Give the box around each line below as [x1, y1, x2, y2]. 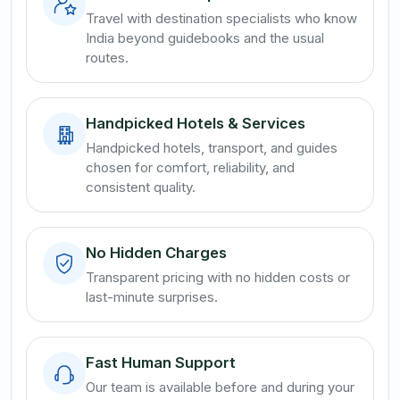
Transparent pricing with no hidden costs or [86, 268, 350, 286]
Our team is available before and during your [86, 378, 354, 396]
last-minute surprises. [86, 287, 218, 305]
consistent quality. [86, 178, 196, 196]
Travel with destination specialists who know [86, 9, 357, 27]
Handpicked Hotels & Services [86, 113, 305, 132]
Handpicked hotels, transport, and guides [86, 138, 337, 156]
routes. [86, 48, 129, 66]
